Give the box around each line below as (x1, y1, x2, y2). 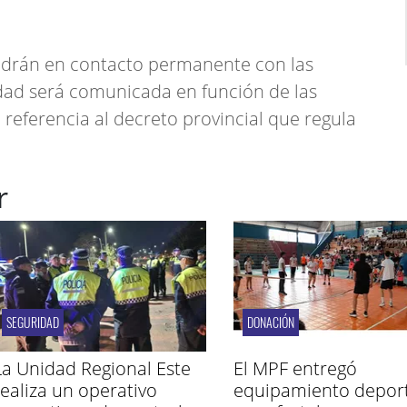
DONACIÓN (246, 313, 294, 333)
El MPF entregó (233, 356, 357, 382)
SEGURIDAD (5, 313, 59, 333)
